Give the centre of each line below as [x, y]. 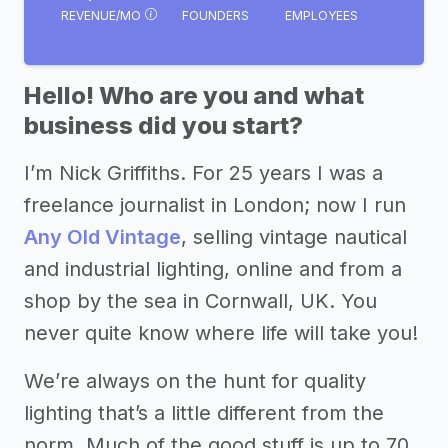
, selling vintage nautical [294, 237]
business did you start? [163, 125]
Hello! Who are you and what [194, 95]
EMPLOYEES [321, 15]
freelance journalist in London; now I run [215, 205]
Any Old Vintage [102, 237]
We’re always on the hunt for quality [195, 381]
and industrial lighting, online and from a [213, 269]
